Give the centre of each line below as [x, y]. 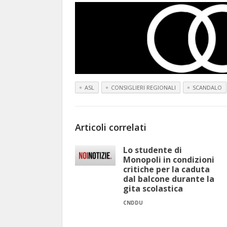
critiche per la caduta [166, 169]
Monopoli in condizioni [169, 160]
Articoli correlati [111, 127]
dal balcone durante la [169, 179]
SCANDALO [207, 88]
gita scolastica [153, 189]
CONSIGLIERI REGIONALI [143, 88]
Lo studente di [153, 150]
